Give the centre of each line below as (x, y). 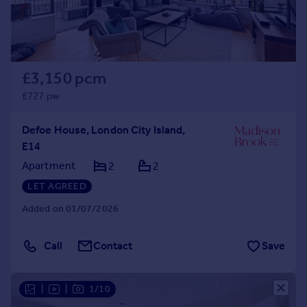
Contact (113, 246)
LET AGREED (57, 186)
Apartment (49, 165)
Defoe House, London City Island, (104, 130)
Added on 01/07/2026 (70, 209)
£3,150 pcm (64, 78)
